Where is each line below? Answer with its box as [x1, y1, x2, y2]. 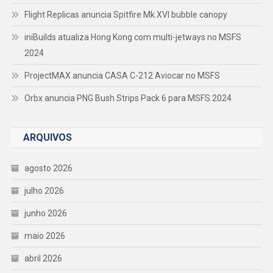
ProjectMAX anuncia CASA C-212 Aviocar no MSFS [24, 70, 220, 80]
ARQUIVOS [23, 131, 72, 143]
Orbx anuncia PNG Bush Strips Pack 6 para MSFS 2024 [24, 93, 232, 103]
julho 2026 [24, 185, 64, 196]
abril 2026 [24, 253, 62, 263]
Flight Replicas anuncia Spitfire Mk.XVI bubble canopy [24, 9, 227, 19]
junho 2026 [24, 208, 67, 218]
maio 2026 [24, 230, 65, 241]
